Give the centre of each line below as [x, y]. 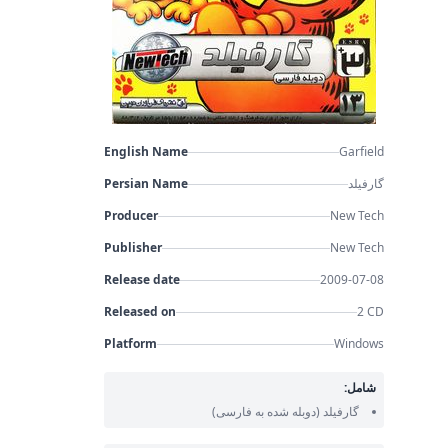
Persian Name [145, 183]
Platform [130, 343]
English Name [145, 151]
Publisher [132, 247]
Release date [141, 279]
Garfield [361, 151]
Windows [358, 343]
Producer [130, 215]
